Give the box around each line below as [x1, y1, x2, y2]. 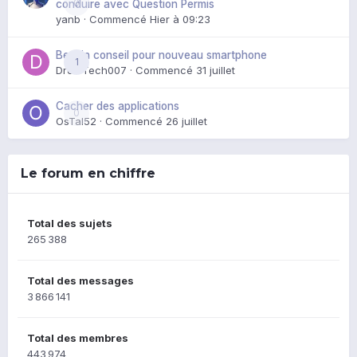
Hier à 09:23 [150, 12, 210, 25]
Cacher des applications [56, 99, 179, 112]
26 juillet [166, 114, 207, 127]
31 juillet [196, 63, 235, 76]
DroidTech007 [56, 63, 127, 76]
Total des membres [27, 331, 128, 344]
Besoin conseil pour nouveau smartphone [56, 48, 267, 61]
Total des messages [27, 273, 134, 287]
